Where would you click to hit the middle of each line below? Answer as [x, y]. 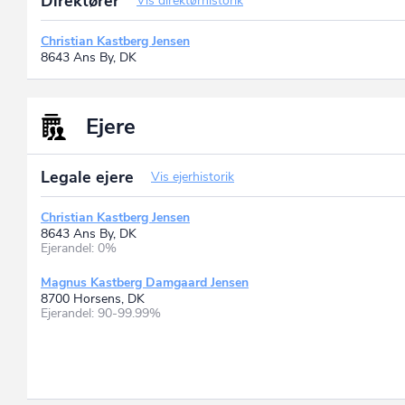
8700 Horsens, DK [93, 298]
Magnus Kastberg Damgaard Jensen [145, 282]
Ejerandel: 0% [79, 248]
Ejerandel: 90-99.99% [101, 313]
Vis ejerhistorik [193, 176]
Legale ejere [89, 177]
